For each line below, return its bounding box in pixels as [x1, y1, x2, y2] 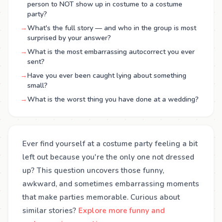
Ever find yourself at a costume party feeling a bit [22, 139, 198, 149]
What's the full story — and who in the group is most [27, 23, 196, 33]
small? [27, 81, 48, 90]
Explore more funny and [78, 206, 165, 216]
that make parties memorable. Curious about [22, 192, 180, 202]
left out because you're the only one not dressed [22, 152, 194, 162]
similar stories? [22, 206, 78, 216]
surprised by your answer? [27, 33, 111, 43]
